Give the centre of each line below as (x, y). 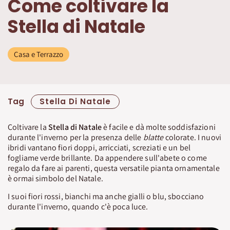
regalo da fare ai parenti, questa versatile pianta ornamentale (114, 168)
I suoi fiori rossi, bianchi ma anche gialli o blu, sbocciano (106, 196)
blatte (153, 137)
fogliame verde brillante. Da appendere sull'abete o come (107, 158)
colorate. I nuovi (192, 137)
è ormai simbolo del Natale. (55, 178)
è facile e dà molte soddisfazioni (159, 127)
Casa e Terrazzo (39, 54)
